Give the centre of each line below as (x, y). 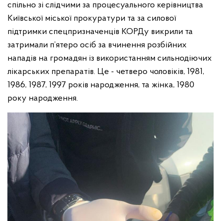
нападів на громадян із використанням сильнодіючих (110, 58)
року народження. (43, 98)
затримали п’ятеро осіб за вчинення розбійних (97, 45)
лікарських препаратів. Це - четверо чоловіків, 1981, (106, 72)
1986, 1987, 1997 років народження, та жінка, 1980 (101, 85)
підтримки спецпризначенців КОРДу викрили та (100, 32)
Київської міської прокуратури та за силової (92, 18)
